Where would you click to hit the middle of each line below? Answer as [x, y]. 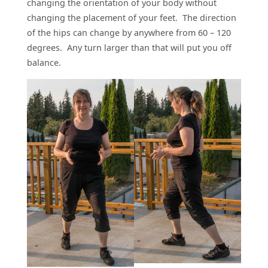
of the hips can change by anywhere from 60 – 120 [129, 33]
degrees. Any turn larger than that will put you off [129, 48]
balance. [44, 63]
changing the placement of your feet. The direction [131, 18]
